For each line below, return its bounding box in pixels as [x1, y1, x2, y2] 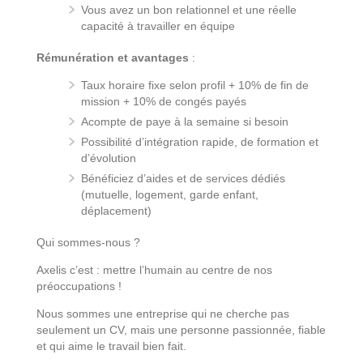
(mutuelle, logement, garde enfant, [81, 187, 258, 201]
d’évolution [81, 151, 136, 164]
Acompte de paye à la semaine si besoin [81, 114, 288, 128]
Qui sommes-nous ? [36, 235, 140, 249]
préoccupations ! [36, 279, 122, 293]
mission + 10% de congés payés [81, 94, 246, 108]
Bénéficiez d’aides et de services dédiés [81, 171, 285, 185]
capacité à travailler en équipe [81, 19, 235, 32]
